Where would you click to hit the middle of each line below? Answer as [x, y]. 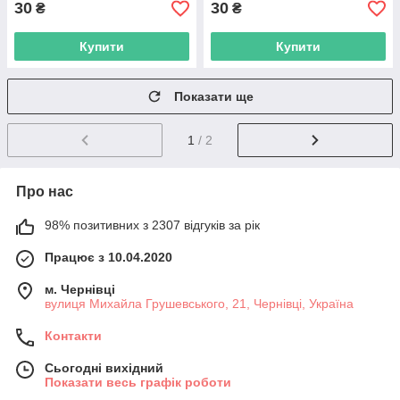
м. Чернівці [80, 289]
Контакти [73, 335]
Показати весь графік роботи [138, 382]
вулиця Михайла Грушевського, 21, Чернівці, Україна [199, 303]
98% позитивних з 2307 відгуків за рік [152, 225]
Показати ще [214, 96]
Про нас [45, 191]
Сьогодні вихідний [104, 367]
